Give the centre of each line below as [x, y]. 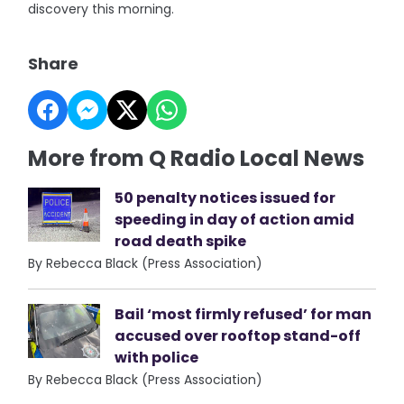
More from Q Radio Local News [197, 158]
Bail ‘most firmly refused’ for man [243, 314]
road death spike [181, 241]
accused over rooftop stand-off [238, 336]
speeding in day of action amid [235, 220]
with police [157, 358]
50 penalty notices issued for [225, 198]
